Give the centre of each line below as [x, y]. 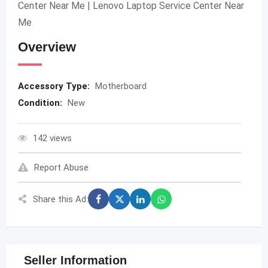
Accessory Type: [55, 86]
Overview [47, 47]
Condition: [41, 103]
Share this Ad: [60, 199]
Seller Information [75, 260]
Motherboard [121, 86]
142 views [52, 138]
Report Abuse [61, 167]
